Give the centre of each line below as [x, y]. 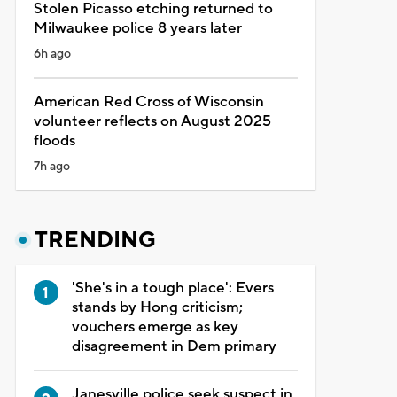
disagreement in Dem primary [174, 346]
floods [54, 140]
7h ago [51, 166]
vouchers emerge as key [155, 327]
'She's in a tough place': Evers [172, 288]
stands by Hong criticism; [157, 307]
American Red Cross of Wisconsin [148, 101]
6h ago [52, 54]
